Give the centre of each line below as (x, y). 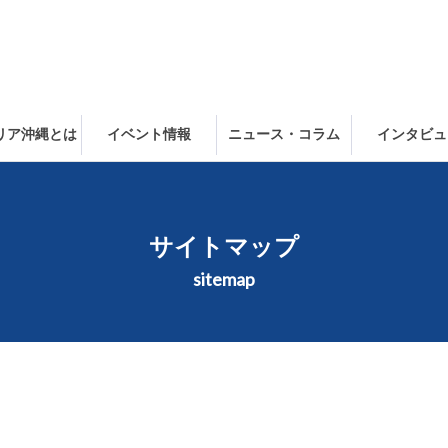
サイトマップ (224, 245)
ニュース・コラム (283, 134)
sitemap (224, 278)
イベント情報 (148, 134)
